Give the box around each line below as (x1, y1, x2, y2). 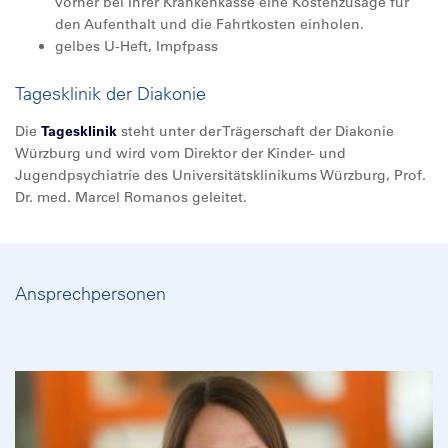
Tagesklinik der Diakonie (15, 82, 206, 105)
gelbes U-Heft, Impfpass (55, 37, 218, 55)
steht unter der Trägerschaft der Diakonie (117, 122, 394, 140)
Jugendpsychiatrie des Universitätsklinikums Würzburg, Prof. (15, 166, 426, 184)
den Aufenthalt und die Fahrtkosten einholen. (55, 15, 364, 33)
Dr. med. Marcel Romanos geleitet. (15, 188, 247, 206)
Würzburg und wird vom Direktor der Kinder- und (15, 144, 346, 162)
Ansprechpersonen (15, 282, 166, 305)
